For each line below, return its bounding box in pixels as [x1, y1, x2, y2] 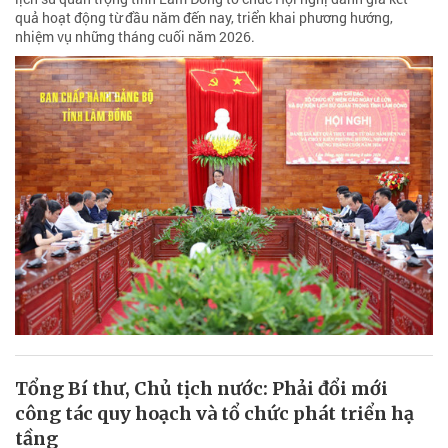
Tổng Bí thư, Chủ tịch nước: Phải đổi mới [15, 376, 388, 400]
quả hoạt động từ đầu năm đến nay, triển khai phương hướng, [15, 8, 393, 28]
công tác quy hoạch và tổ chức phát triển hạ [15, 401, 414, 425]
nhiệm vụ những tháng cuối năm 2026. [15, 27, 255, 47]
